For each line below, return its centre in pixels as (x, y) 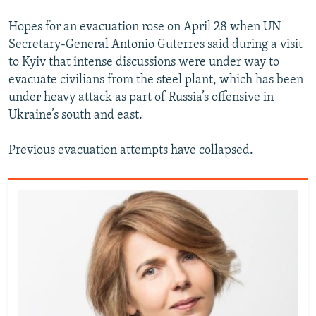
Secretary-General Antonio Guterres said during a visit (156, 45)
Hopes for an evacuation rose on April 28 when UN (145, 28)
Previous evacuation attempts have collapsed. (131, 151)
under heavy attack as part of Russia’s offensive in (141, 98)
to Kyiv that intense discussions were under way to (144, 63)
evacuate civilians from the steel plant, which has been (156, 80)
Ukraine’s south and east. (75, 116)
